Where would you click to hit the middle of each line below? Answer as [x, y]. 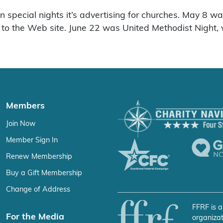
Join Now [21, 123]
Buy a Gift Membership [44, 173]
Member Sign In [32, 140]
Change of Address [38, 189]
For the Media [35, 217]
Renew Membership [39, 156]
